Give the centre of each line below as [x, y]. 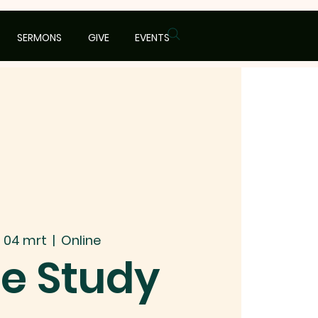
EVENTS [152, 38]
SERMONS [39, 38]
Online [81, 240]
